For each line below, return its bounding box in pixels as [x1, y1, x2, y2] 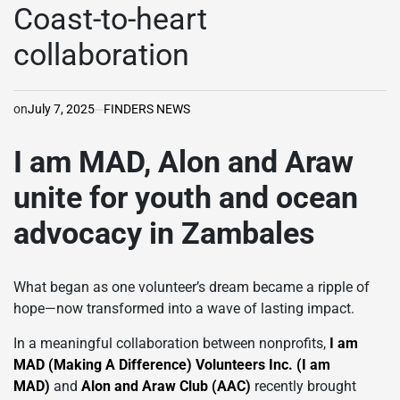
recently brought [251, 377, 356, 395]
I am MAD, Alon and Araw [13, 144, 354, 180]
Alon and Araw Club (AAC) [81, 377, 251, 395]
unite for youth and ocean [13, 179, 358, 216]
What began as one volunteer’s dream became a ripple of [13, 278, 370, 296]
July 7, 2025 [28, 102, 95, 117]
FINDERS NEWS [104, 102, 190, 117]
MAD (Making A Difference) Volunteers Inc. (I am [13, 355, 330, 373]
